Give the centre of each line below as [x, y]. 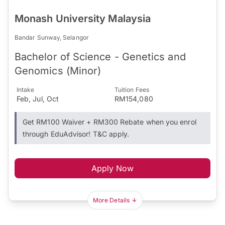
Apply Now [113, 168]
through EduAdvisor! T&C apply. [76, 134]
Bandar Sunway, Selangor [52, 37]
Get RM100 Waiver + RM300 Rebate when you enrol [109, 122]
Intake [26, 89]
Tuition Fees [132, 89]
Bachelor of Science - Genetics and [100, 57]
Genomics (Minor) [58, 71]
